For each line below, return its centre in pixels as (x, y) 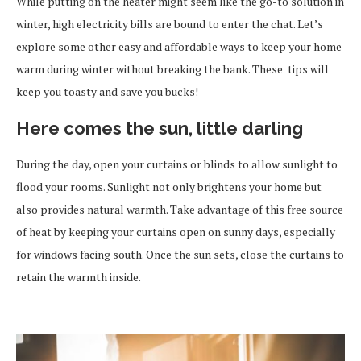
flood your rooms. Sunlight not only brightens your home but (169, 186)
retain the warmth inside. (79, 276)
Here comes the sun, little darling (160, 128)
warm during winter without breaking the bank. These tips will (172, 68)
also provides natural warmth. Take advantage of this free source (180, 209)
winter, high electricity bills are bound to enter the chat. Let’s (170, 23)
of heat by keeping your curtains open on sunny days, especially (176, 231)
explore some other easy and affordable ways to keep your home (179, 46)
